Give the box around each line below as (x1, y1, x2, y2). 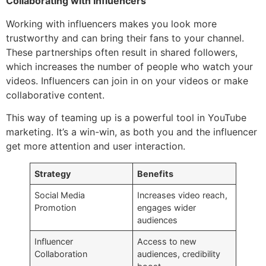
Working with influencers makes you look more (6, 17, 217, 30)
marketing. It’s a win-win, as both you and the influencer (6, 125, 257, 138)
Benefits (137, 168, 174, 179)
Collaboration (34, 248, 88, 259)
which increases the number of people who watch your (6, 60, 253, 72)
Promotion (34, 202, 77, 213)
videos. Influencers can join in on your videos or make (6, 74, 248, 87)
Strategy (34, 168, 71, 179)
